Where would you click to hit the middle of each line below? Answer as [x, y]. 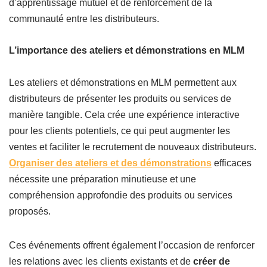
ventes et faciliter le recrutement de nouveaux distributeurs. [133, 147]
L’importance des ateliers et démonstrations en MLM [127, 51]
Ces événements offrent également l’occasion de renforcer [132, 246]
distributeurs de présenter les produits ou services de [120, 99]
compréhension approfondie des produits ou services [121, 195]
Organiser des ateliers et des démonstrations [110, 163]
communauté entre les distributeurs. [84, 19]
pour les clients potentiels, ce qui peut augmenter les [119, 131]
